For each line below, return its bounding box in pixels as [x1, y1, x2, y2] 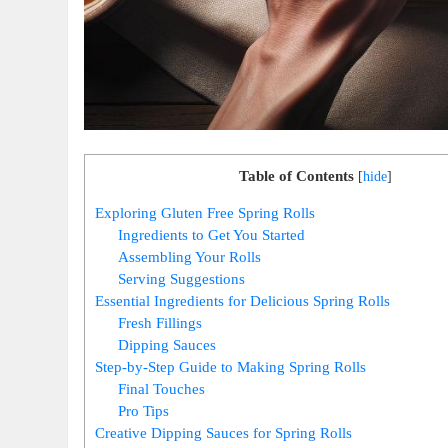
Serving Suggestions [118, 269, 245, 287]
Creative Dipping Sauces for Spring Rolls [95, 423, 353, 441]
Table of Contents [238, 166, 354, 184]
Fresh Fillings [118, 313, 202, 331]
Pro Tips [118, 401, 169, 419]
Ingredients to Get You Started [118, 225, 305, 243]
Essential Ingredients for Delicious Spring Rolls [95, 291, 391, 309]
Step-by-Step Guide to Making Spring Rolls [95, 357, 367, 375]
